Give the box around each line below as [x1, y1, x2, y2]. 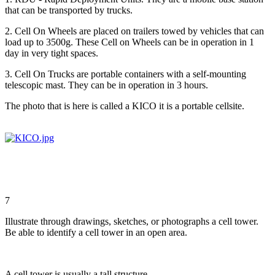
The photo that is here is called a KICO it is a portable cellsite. [5, 100, 244, 111]
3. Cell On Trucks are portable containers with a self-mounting [5, 68, 246, 79]
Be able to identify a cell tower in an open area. [5, 227, 187, 238]
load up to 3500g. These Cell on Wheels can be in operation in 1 [5, 36, 254, 47]
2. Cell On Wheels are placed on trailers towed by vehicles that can [5, 25, 264, 36]
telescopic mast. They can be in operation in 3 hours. [5, 79, 208, 90]
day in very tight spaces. [5, 47, 98, 58]
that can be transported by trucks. [5, 4, 133, 15]
